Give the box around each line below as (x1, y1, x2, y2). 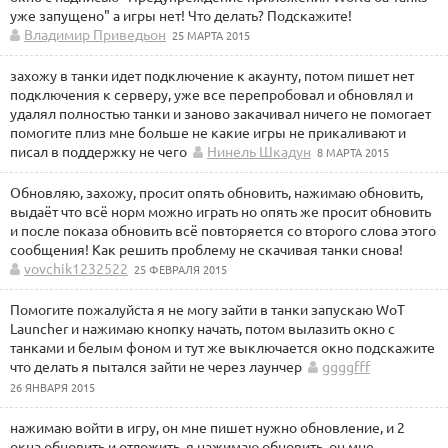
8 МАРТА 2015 (317, 144, 389, 160)
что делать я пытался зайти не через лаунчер (10, 357, 302, 375)
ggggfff (322, 357, 370, 375)
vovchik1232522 (24, 259, 128, 277)
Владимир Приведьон (24, 25, 166, 43)
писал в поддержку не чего (10, 142, 187, 160)
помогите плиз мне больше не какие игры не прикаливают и (10, 123, 406, 141)
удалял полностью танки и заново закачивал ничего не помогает (10, 104, 431, 122)
